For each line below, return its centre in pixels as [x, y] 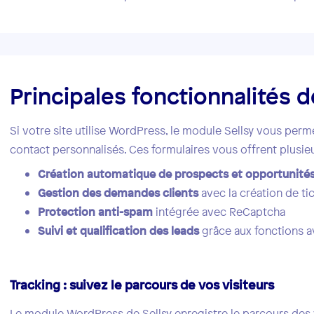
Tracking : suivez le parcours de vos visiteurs [142, 285]
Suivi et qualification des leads [119, 231]
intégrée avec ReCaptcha [219, 212]
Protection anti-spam [96, 212]
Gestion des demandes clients [118, 193]
